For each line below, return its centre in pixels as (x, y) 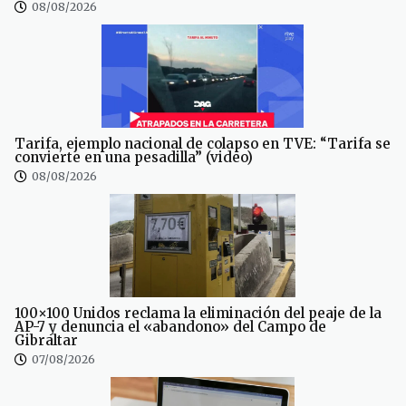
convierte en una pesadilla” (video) (134, 158)
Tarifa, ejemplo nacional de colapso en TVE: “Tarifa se (203, 144)
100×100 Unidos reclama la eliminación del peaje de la (198, 314)
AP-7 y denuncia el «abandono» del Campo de (170, 327)
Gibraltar (46, 341)
